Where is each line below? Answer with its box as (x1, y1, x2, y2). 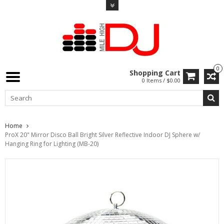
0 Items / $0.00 (142, 76, 180, 84)
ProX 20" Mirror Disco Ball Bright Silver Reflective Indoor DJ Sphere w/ (5, 130, 200, 139)
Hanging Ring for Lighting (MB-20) (5, 139, 98, 148)
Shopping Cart (129, 68, 180, 77)
